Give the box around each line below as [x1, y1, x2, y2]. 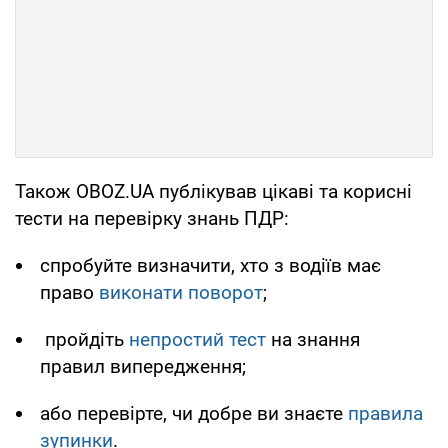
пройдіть [40, 327, 129, 351]
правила [348, 401, 423, 425]
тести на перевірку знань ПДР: [15, 206, 289, 230]
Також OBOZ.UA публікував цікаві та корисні [15, 179, 412, 203]
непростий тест [129, 327, 266, 351]
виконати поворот [99, 280, 263, 304]
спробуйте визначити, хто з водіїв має [40, 253, 381, 277]
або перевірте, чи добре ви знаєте [40, 401, 348, 425]
